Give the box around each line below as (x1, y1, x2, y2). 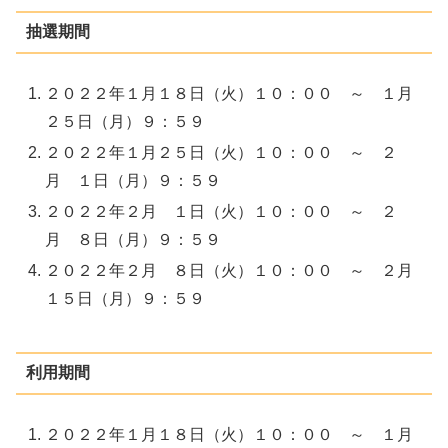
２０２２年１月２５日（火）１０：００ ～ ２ (45, 144, 398, 161)
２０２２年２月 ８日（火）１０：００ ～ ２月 (45, 262, 414, 280)
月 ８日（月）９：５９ (45, 231, 222, 249)
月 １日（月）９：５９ (45, 172, 222, 189)
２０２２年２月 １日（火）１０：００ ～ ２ (45, 203, 398, 221)
